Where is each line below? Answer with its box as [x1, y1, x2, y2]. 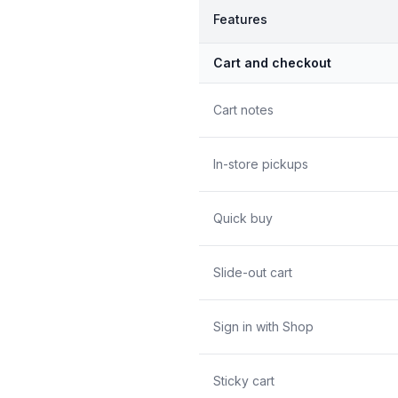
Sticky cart [213, 372, 275, 388]
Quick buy [213, 210, 273, 226]
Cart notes [213, 101, 274, 117]
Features [213, 11, 267, 27]
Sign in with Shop [213, 318, 314, 334]
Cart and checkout [213, 54, 331, 70]
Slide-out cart [213, 264, 292, 280]
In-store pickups [213, 155, 308, 171]
